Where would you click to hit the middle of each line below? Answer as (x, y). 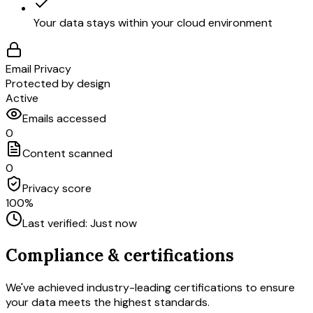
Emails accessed (64, 119)
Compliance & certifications (120, 255)
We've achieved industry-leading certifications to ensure (150, 287)
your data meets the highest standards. (108, 302)
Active (22, 99)
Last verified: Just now (80, 224)
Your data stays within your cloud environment (153, 23)
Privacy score (57, 189)
